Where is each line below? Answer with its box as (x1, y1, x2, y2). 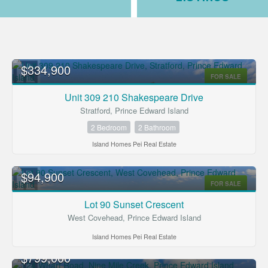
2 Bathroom (138, 122, 176, 133)
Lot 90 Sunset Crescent (84, 197, 184, 212)
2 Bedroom (90, 122, 127, 133)
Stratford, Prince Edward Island (80, 105, 188, 117)
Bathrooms (19, 194, 57, 205)
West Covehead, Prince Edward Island (67, 212, 201, 224)
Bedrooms (19, 157, 54, 168)
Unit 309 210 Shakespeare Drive (65, 90, 203, 105)
